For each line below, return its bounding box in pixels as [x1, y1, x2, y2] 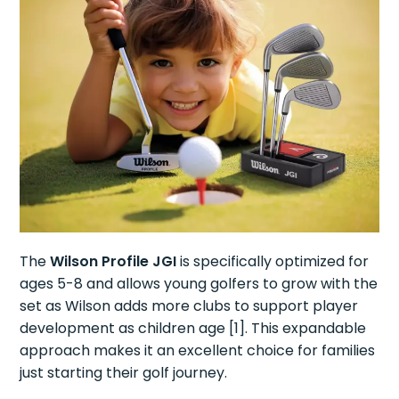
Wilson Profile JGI [50, 251, 177, 272]
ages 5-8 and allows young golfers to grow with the [20, 273, 379, 294]
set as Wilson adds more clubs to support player [20, 296, 359, 316]
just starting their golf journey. [20, 362, 228, 383]
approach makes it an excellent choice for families [20, 340, 376, 361]
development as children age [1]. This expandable [20, 318, 367, 338]
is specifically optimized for [176, 251, 370, 272]
